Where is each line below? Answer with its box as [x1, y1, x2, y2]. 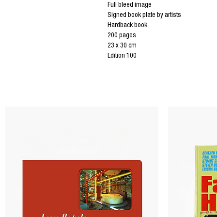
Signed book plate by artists [108, 12, 181, 19]
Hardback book [108, 22, 149, 29]
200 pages [108, 32, 136, 39]
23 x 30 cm [108, 42, 137, 49]
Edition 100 [108, 52, 137, 60]
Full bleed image [108, 1, 152, 9]
